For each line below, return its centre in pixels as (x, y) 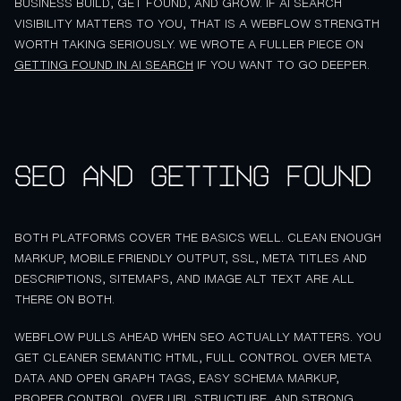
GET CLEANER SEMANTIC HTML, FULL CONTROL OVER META (193, 358)
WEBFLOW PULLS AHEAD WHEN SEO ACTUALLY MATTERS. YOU (198, 337)
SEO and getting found (193, 177)
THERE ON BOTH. (64, 299)
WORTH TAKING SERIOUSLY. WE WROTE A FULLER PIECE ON (189, 45)
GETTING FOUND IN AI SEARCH (104, 65)
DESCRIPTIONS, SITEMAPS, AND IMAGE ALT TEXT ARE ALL (184, 278)
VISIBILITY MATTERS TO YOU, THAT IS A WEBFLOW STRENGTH (197, 24)
